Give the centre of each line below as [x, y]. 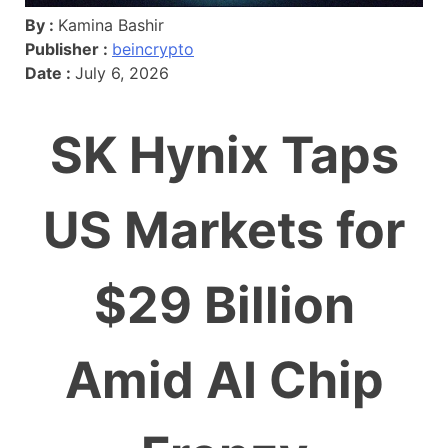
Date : [50, 72]
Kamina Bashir [111, 24]
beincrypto [153, 48]
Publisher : [68, 48]
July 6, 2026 [122, 72]
